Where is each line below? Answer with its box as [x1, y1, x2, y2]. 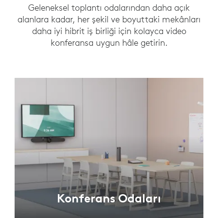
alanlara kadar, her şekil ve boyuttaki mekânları [18, 13, 200, 25]
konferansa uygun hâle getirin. [51, 36, 167, 48]
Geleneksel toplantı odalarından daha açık [28, 1, 190, 13]
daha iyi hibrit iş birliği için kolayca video [32, 25, 186, 36]
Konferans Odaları [57, 191, 161, 206]
